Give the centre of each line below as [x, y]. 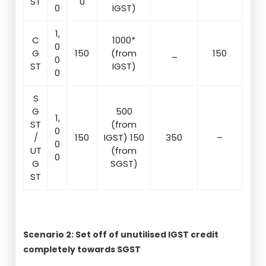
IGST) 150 [124, 137]
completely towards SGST [82, 249]
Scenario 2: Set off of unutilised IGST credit [121, 235]
